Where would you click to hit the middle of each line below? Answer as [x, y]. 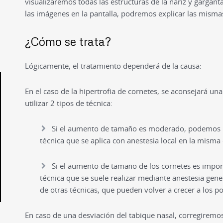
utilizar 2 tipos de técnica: [68, 103]
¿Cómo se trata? [68, 41]
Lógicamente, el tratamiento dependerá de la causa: [113, 65]
